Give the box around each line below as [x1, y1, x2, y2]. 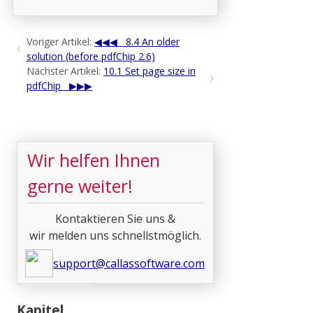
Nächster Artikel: [27, 64, 101, 78]
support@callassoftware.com [53, 255, 205, 271]
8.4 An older [126, 34, 180, 48]
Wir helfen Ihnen [27, 147, 160, 172]
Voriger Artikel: [27, 34, 92, 48]
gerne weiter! [27, 173, 133, 198]
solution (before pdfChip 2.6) [27, 49, 155, 63]
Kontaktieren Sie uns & [54, 210, 175, 226]
